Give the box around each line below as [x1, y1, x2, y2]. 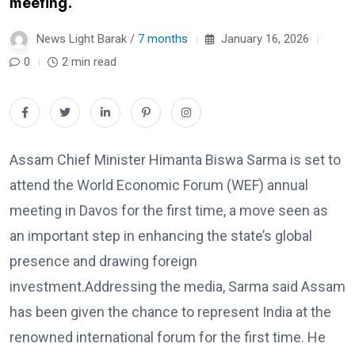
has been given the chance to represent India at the [10, 303, 331, 320]
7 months [138, 32, 188, 46]
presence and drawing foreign [10, 253, 197, 269]
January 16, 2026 [218, 32, 309, 46]
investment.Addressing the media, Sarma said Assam [10, 278, 345, 295]
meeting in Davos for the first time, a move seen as [10, 202, 328, 219]
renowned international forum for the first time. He [10, 329, 326, 345]
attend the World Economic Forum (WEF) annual [10, 177, 308, 193]
